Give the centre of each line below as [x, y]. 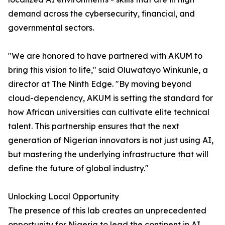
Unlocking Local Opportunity [64, 197]
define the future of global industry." [78, 168]
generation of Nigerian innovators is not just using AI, [111, 140]
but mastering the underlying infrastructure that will [108, 154]
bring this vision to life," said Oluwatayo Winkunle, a [108, 70]
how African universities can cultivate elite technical [109, 112]
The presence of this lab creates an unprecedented [107, 211]
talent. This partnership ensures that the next [94, 126]
